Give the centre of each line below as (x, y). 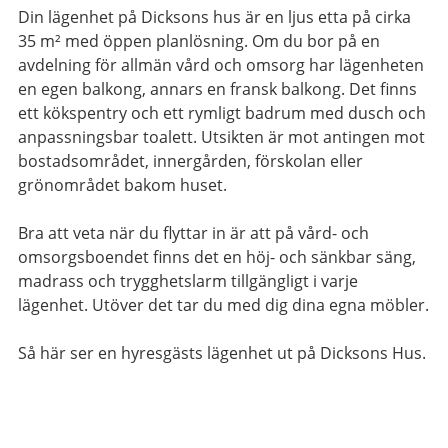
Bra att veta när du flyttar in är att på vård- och (193, 233)
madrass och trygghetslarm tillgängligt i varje (188, 281)
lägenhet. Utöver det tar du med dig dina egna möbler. (223, 305)
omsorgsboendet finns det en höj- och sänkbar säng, (217, 257)
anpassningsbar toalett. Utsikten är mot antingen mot (221, 137)
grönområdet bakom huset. (122, 185)
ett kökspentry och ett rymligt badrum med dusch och (222, 113)
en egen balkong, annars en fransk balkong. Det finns (217, 89)
